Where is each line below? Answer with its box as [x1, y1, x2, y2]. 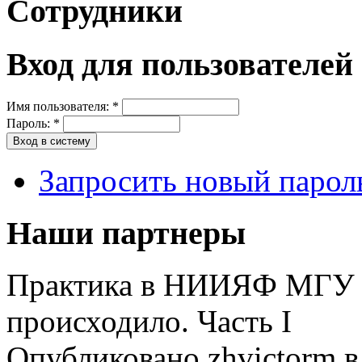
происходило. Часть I [6, 304, 292, 339]
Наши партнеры [6, 214, 246, 251]
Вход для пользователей [6, 46, 353, 83]
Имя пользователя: [6, 99, 112, 113]
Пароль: [6, 116, 53, 130]
